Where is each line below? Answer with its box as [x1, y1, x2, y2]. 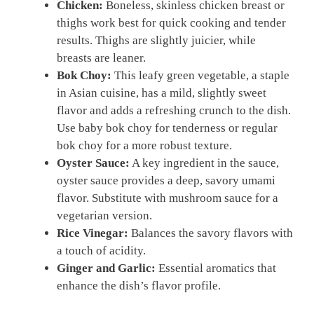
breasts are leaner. [57, 50, 146, 64]
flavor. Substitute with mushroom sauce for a [57, 191, 278, 205]
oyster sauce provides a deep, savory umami [57, 173, 275, 187]
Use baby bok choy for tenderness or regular [57, 121, 278, 135]
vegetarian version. [57, 208, 152, 222]
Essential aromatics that [156, 261, 276, 275]
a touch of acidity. [57, 243, 146, 257]
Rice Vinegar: [57, 226, 128, 240]
